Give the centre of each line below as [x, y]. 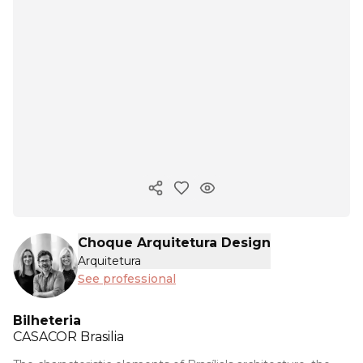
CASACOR [47, 336]
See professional [127, 279]
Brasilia [102, 336]
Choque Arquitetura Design [174, 243]
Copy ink [181, 195]
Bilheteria [47, 320]
